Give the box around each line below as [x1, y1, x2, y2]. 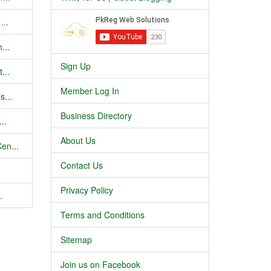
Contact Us [60, 159, 103, 171]
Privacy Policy [60, 184, 113, 196]
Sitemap [60, 233, 92, 246]
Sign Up [60, 60, 91, 72]
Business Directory [60, 109, 132, 122]
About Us [60, 134, 96, 146]
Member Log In [60, 85, 119, 97]
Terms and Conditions [60, 209, 145, 221]
